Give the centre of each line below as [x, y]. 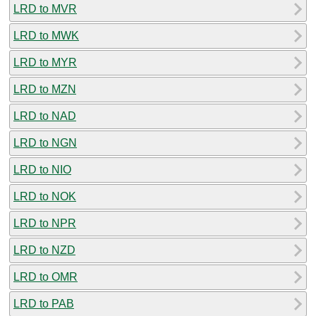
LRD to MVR [45, 8]
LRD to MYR [45, 62]
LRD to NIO [42, 169]
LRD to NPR [45, 223]
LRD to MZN [45, 89]
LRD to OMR [45, 276]
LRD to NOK [45, 196]
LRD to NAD [45, 116]
